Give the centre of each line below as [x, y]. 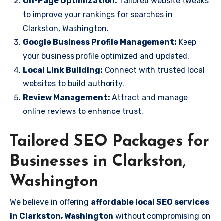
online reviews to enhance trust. [83, 111]
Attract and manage [149, 97]
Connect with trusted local [154, 70]
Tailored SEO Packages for [110, 141]
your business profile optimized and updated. [106, 56]
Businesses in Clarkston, [98, 162]
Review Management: [66, 97]
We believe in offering [50, 202]
